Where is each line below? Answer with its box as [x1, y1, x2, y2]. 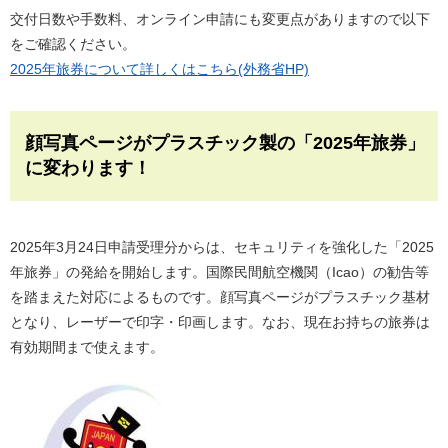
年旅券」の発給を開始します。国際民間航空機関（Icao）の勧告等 [10, 264, 429, 281]
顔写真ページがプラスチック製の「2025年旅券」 [25, 133, 425, 154]
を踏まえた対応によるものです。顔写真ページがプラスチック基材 [10, 289, 430, 306]
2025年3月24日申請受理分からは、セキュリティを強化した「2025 [10, 239, 434, 256]
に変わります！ [25, 158, 151, 179]
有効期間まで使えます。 [10, 339, 164, 356]
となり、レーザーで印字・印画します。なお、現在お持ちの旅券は [10, 314, 430, 331]
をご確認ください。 [10, 36, 136, 53]
